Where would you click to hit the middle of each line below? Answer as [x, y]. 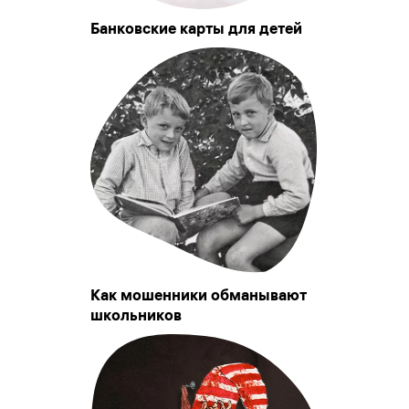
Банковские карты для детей [196, 29]
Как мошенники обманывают [199, 295]
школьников [136, 315]
